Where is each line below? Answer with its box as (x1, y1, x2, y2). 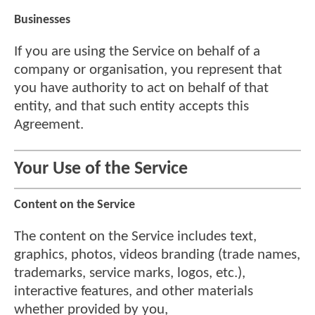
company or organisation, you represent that (14, 63, 282, 78)
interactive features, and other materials (14, 283, 253, 299)
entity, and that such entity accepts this (14, 99, 249, 115)
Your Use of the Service (14, 160, 188, 179)
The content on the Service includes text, (14, 229, 257, 244)
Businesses (14, 13, 70, 27)
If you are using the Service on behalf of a (14, 44, 260, 60)
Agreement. (14, 117, 84, 133)
